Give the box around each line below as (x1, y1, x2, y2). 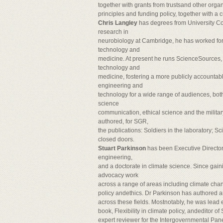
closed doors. (98, 136, 134, 143)
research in (98, 28, 128, 35)
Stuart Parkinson (98, 145, 147, 152)
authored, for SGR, (98, 118, 148, 125)
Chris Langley (98, 19, 139, 26)
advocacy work (98, 172, 138, 179)
